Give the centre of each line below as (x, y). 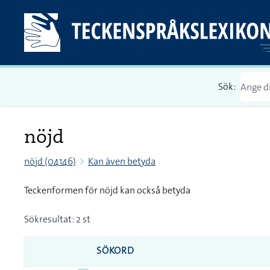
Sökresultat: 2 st (57, 219)
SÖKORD (115, 250)
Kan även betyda (122, 161)
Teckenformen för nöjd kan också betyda (107, 190)
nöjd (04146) (50, 161)
